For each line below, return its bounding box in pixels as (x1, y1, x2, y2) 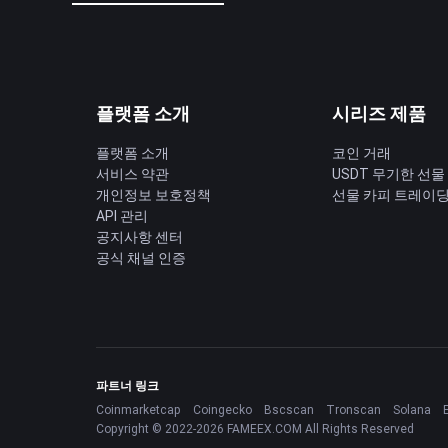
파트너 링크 (96, 378, 159, 393)
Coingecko (193, 402, 252, 417)
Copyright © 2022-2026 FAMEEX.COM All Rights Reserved (96, 421, 414, 436)
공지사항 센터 (96, 228, 183, 246)
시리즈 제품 (332, 102, 426, 125)
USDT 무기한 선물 (332, 165, 445, 183)
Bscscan (264, 402, 314, 417)
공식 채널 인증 (96, 249, 186, 267)
